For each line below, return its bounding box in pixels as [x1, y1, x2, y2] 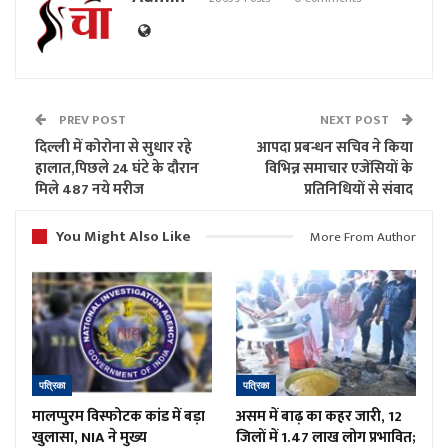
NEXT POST [320, 108, 392, 131]
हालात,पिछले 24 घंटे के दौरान [35, 155, 199, 181]
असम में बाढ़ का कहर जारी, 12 [236, 403, 402, 429]
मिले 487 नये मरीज [35, 176, 144, 202]
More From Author [310, 225, 416, 248]
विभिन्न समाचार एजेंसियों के [265, 155, 413, 181]
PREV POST [56, 108, 126, 131]
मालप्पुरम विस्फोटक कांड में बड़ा [32, 403, 205, 429]
